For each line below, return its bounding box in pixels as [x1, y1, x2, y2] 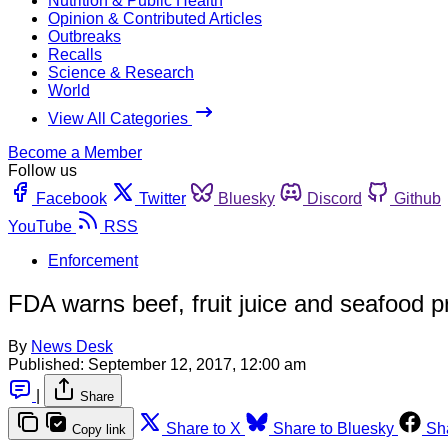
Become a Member [8, 143, 142, 161]
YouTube [8, 217, 72, 235]
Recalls [48, 45, 102, 63]
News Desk [31, 337, 113, 355]
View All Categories [48, 109, 192, 127]
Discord [307, 189, 362, 207]
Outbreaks [48, 27, 121, 45]
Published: [8, 355, 84, 373]
